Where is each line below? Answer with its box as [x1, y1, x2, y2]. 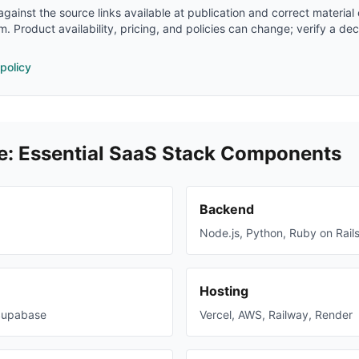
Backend [200, 201, 254, 217]
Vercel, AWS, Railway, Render [200, 308, 353, 321]
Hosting [200, 283, 248, 299]
